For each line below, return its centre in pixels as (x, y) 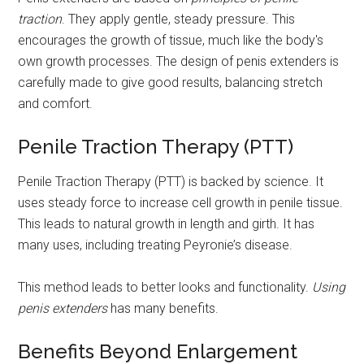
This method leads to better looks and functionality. (165, 287)
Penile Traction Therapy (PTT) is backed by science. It (171, 181)
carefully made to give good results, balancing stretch (171, 82)
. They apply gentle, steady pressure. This (179, 19)
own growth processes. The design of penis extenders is (179, 61)
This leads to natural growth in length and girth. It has (167, 223)
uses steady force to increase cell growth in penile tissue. (181, 202)
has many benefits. (163, 308)
